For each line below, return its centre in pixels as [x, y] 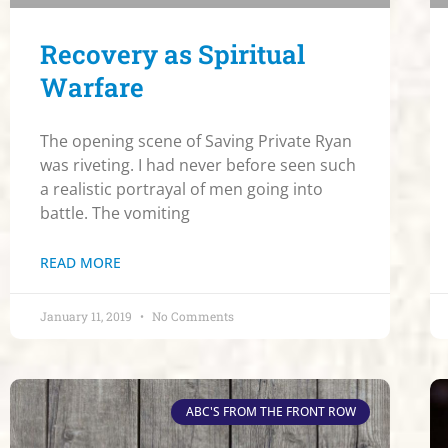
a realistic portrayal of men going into [181, 188]
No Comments [191, 315]
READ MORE [80, 262]
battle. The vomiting [115, 212]
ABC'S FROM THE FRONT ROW [270, 411]
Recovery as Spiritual [172, 53]
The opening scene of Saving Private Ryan [196, 140]
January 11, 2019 [87, 315]
